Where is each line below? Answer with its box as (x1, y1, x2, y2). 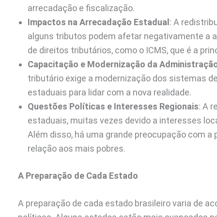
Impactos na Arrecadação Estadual (28, 16, 170, 27)
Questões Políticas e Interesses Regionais (28, 101, 199, 111)
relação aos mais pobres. (28, 143, 125, 154)
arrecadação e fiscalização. (28, 2, 135, 13)
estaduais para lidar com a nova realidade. (28, 87, 191, 97)
